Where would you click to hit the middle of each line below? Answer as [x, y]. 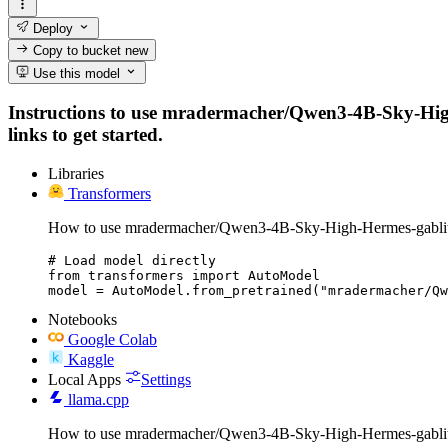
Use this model [75, 73]
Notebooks [82, 319]
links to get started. [85, 135]
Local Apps [84, 379]
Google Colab [112, 339]
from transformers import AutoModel [184, 275]
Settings [166, 379]
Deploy [51, 28]
